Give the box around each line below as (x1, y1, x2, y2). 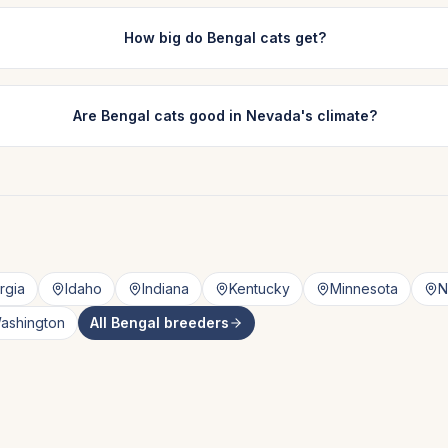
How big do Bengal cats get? (124, 29, 327, 46)
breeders (160, 314, 229, 331)
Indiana (142, 280, 189, 297)
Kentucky (229, 280, 290, 297)
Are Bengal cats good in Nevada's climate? (73, 107, 378, 124)
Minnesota (330, 280, 398, 297)
